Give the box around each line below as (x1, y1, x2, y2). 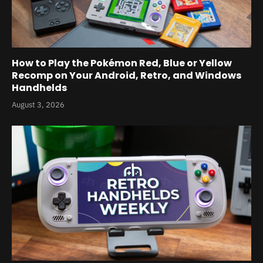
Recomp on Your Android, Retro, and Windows (12, 69, 241, 83)
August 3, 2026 (12, 100, 65, 110)
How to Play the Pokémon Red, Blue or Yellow (12, 56, 232, 70)
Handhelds (12, 81, 67, 95)
